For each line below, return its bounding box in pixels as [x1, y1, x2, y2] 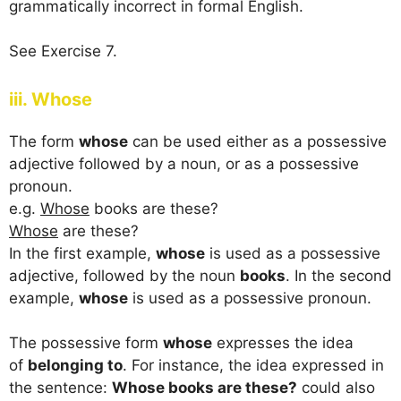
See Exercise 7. [9, 42, 117, 61]
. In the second [286, 266, 392, 285]
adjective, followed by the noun [9, 266, 240, 285]
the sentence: [9, 379, 112, 397]
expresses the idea [212, 334, 354, 353]
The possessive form [9, 334, 163, 353]
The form [9, 132, 79, 150]
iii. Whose [9, 88, 92, 110]
